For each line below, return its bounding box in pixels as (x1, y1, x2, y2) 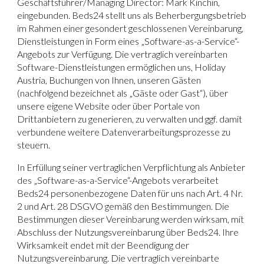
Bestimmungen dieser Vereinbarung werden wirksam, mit (17, 213, 245, 225)
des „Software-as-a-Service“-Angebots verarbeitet (17, 174, 219, 186)
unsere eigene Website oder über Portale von (17, 100, 200, 111)
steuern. (17, 138, 51, 150)
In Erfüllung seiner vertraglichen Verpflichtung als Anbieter (17, 161, 246, 173)
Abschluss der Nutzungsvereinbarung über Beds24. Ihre (17, 226, 239, 237)
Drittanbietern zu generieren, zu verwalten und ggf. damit (17, 113, 243, 124)
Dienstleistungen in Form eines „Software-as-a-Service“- (17, 35, 240, 47)
